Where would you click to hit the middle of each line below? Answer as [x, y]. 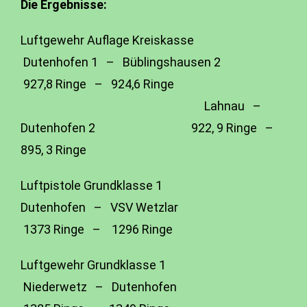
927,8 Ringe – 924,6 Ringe [97, 84]
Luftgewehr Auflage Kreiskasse [128, 40]
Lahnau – [144, 106]
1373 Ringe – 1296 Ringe [97, 229]
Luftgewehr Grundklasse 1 [125, 265]
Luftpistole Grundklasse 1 [126, 185]
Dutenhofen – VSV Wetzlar [139, 207]
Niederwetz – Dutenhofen [141, 287]
